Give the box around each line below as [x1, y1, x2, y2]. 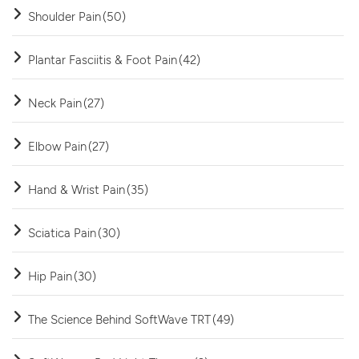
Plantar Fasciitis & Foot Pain [28, 52, 177, 67]
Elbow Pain [28, 139, 87, 154]
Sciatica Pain [28, 225, 96, 240]
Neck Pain [28, 95, 82, 111]
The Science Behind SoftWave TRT [28, 312, 211, 327]
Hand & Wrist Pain [28, 182, 125, 197]
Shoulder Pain [28, 9, 101, 24]
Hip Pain [28, 268, 72, 284]
